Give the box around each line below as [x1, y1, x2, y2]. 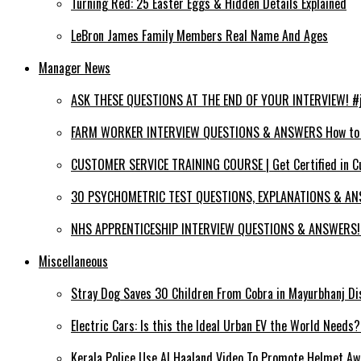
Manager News [39, 58, 110, 78]
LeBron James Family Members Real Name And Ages [71, 26, 328, 46]
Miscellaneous [39, 251, 108, 272]
